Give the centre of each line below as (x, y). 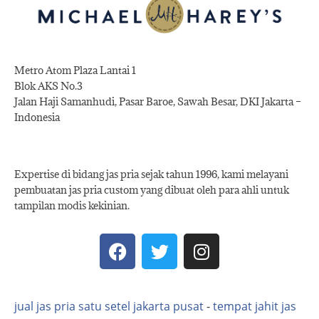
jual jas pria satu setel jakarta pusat (109, 307)
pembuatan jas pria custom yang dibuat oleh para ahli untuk (152, 190)
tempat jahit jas (255, 307)
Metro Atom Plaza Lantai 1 (75, 70)
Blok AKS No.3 (48, 86)
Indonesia (37, 117)
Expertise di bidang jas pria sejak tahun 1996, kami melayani (151, 174)
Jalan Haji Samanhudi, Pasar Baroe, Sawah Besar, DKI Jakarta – (158, 102)
